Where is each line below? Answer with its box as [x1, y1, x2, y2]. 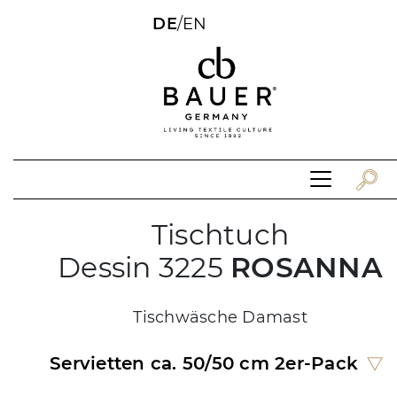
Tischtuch [151, 217, 290, 252]
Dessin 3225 [58, 250, 231, 284]
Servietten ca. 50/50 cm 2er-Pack [50, 352, 358, 374]
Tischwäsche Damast [133, 307, 307, 327]
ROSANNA [230, 250, 383, 284]
